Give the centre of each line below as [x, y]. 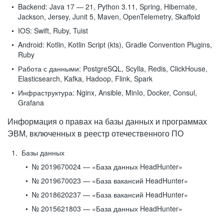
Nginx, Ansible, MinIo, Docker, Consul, [136, 92]
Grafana [31, 102]
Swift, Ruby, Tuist [60, 30]
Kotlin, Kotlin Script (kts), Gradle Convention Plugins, [128, 44]
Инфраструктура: [46, 92]
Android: [31, 44]
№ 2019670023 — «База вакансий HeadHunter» [110, 180]
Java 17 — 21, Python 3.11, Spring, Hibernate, [122, 6]
